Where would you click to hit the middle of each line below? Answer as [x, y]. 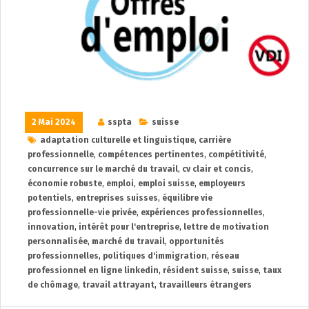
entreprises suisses [117, 198]
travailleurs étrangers [205, 285]
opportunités [197, 241]
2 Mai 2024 [54, 122]
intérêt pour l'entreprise [129, 227]
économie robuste [65, 183]
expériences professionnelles [202, 212]
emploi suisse [166, 183]
